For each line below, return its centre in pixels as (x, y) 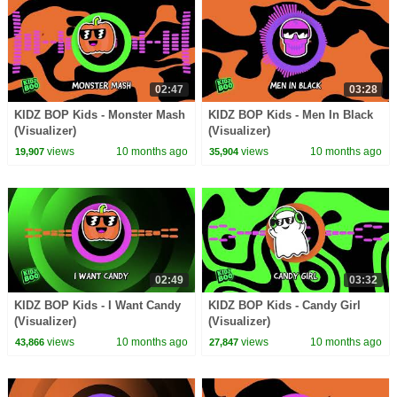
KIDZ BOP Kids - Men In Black (291, 115)
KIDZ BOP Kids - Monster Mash (99, 115)
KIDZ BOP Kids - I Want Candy (97, 306)
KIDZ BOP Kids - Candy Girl (285, 306)
